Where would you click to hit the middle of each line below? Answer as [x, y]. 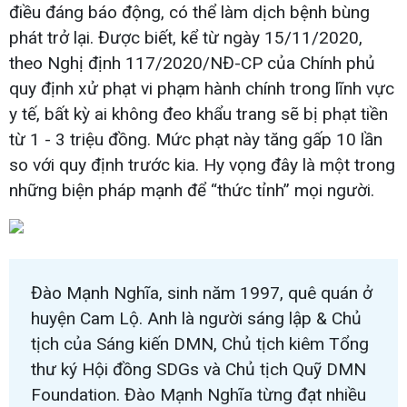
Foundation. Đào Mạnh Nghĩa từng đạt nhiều [199, 394]
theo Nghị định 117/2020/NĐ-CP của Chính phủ [192, 63]
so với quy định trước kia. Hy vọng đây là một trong [202, 164]
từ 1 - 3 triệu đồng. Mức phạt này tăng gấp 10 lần [196, 139]
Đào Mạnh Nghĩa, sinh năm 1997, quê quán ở [202, 293]
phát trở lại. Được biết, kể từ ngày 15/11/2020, [186, 37]
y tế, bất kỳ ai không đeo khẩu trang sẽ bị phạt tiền [199, 114]
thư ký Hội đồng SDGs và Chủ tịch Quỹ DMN [199, 369]
